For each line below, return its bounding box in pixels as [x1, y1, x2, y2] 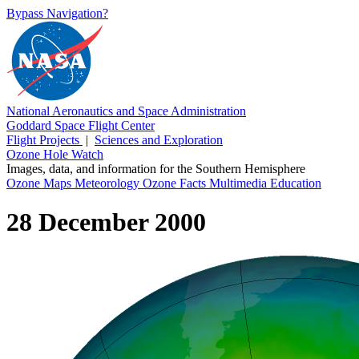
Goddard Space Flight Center [6, 119, 155, 132]
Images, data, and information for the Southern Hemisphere [6, 162, 305, 175]
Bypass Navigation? [6, 6, 108, 20]
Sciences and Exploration [95, 133, 223, 147]
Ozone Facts [143, 176, 209, 190]
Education [270, 176, 321, 190]
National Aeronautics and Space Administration [6, 104, 246, 118]
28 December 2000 [6, 208, 206, 237]
